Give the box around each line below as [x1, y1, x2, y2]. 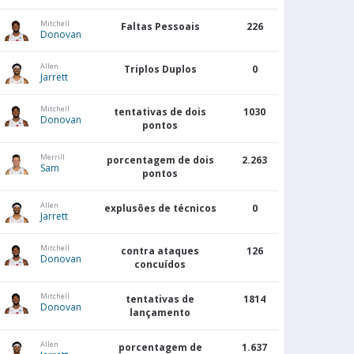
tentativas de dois [114, 105, 207, 119]
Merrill [40, 152, 65, 163]
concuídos [134, 258, 186, 272]
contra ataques [121, 244, 200, 258]
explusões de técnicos [104, 201, 217, 216]
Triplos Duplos [123, 62, 197, 77]
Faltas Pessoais [120, 20, 200, 34]
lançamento [130, 306, 191, 320]
